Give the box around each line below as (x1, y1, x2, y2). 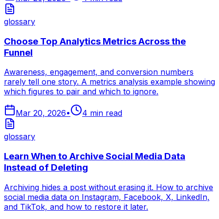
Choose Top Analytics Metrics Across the (4, 35, 186, 47)
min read (90, 108, 122, 118)
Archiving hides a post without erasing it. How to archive (4, 182, 213, 192)
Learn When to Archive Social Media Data (4, 151, 185, 162)
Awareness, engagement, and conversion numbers (4, 67, 194, 77)
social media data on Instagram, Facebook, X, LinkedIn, (4, 192, 210, 202)
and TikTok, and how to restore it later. (4, 201, 148, 212)
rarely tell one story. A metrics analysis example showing (4, 77, 215, 87)
